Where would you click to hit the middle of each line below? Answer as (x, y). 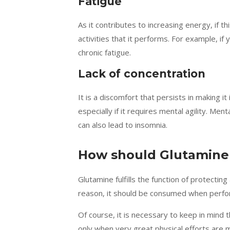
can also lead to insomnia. (123, 125)
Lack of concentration (142, 74)
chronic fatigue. (104, 52)
